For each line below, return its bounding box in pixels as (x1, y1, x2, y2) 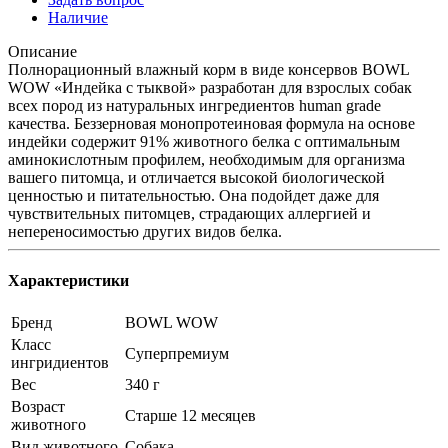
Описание (8, 42, 77, 60)
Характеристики (8, 272, 129, 290)
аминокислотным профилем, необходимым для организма (8, 150, 405, 168)
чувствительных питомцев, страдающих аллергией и (8, 204, 371, 222)
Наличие (48, 8, 108, 26)
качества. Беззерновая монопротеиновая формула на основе (8, 114, 415, 132)
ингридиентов (11, 354, 109, 372)
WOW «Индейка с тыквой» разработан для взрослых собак (8, 78, 412, 96)
